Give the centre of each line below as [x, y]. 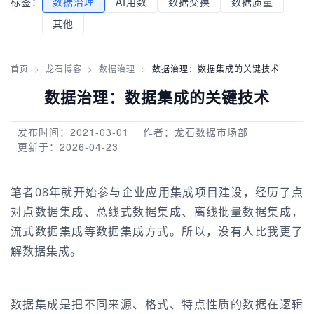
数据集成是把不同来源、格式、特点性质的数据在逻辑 [157, 304]
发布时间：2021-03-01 [73, 132]
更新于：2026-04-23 [68, 146]
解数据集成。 [46, 251]
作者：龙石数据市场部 [196, 132]
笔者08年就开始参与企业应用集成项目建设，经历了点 [157, 192]
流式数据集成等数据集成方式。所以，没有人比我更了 [157, 231]
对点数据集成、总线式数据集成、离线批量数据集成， [157, 212]
